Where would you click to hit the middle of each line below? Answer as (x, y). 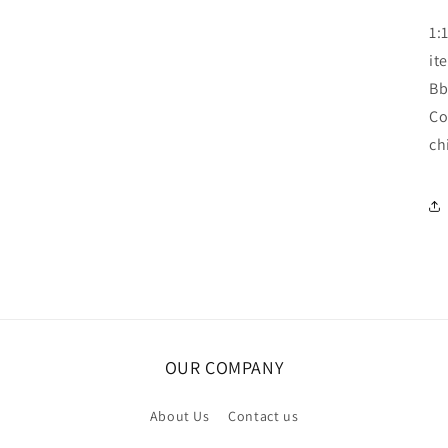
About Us (179, 416)
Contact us (263, 416)
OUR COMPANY (224, 367)
